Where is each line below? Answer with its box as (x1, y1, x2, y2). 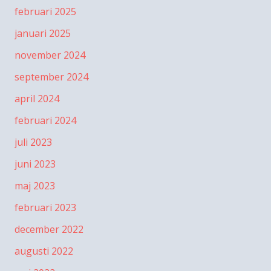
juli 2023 (15, 135, 52, 149)
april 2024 (15, 92, 59, 106)
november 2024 (15, 48, 85, 62)
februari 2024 (15, 114, 76, 128)
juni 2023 (15, 157, 56, 171)
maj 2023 (15, 179, 55, 193)
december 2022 (15, 223, 83, 237)
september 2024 (15, 70, 88, 84)
